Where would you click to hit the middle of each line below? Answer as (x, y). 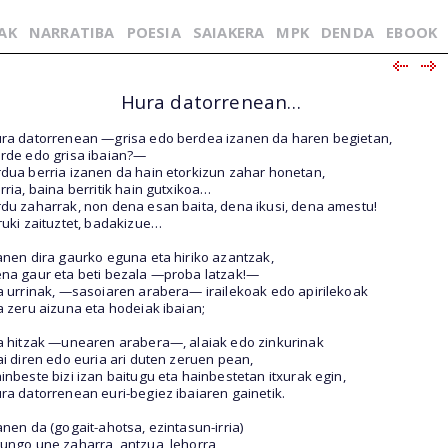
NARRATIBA (72, 31)
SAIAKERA (228, 31)
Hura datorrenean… (211, 101)
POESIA (153, 31)
